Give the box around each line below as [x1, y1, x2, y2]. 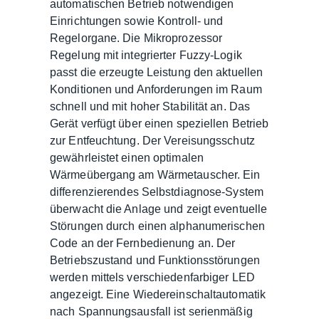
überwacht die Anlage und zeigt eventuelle [50, 202, 268, 215]
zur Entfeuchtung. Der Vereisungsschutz [50, 134, 255, 147]
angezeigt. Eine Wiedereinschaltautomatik [50, 288, 266, 300]
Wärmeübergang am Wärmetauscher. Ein [50, 168, 261, 181]
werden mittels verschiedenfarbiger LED [50, 271, 255, 283]
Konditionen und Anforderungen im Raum [50, 83, 262, 95]
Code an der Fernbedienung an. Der [50, 236, 236, 249]
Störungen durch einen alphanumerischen [50, 219, 265, 232]
